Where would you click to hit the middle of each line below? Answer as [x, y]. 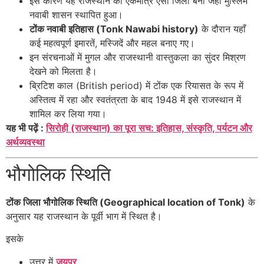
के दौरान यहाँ [222, 29]
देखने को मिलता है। [63, 71]
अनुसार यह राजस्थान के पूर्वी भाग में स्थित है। [84, 217]
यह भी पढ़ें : [26, 128]
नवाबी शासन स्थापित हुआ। [76, 14]
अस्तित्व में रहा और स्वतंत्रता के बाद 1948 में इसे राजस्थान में [135, 99]
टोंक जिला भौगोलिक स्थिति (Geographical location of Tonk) [126, 202]
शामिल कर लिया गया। [68, 113]
